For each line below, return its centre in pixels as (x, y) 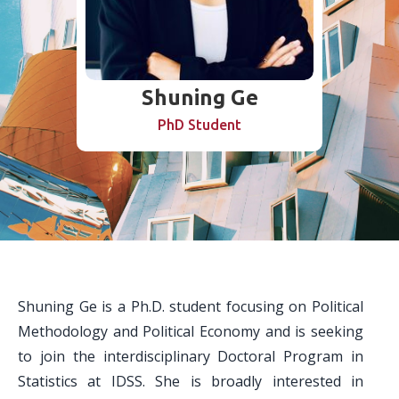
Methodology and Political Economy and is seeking (191, 331)
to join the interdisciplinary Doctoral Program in (191, 356)
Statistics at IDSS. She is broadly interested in (191, 381)
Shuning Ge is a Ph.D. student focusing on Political (191, 306)
